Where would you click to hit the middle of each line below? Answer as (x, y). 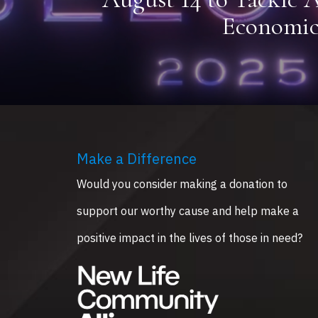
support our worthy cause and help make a (187, 210)
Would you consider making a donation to (182, 183)
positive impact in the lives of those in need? (189, 237)
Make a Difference (136, 158)
